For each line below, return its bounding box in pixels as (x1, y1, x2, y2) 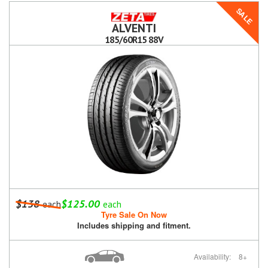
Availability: (194, 251, 233, 262)
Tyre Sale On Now (101, 209, 167, 221)
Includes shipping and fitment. (77, 220, 191, 232)
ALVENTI (112, 20, 156, 36)
